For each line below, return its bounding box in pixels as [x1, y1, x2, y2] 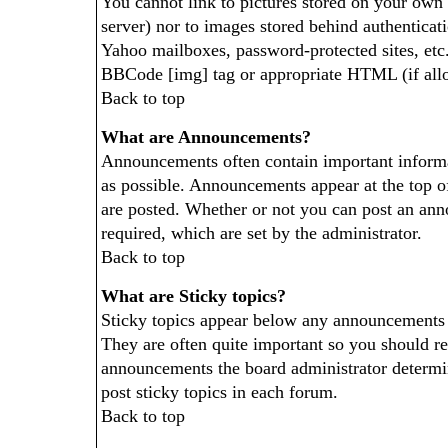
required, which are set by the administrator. [101, 223, 422, 243]
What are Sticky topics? [101, 286, 286, 306]
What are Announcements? [101, 127, 311, 147]
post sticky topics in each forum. [101, 382, 338, 402]
